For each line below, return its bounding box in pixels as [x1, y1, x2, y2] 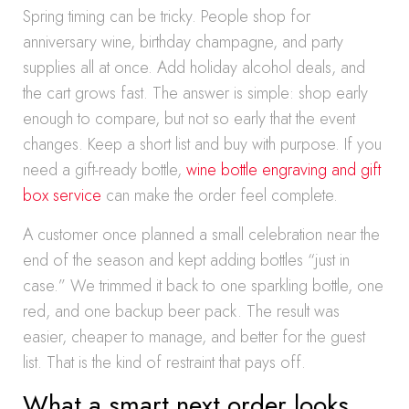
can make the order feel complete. [101, 184, 338, 207]
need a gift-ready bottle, [23, 158, 186, 182]
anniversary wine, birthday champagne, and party [23, 30, 343, 54]
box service [23, 184, 101, 207]
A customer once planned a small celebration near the [23, 223, 380, 246]
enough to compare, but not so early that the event [23, 107, 355, 131]
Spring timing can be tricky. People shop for [23, 5, 310, 28]
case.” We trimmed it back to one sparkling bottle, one [23, 274, 383, 298]
